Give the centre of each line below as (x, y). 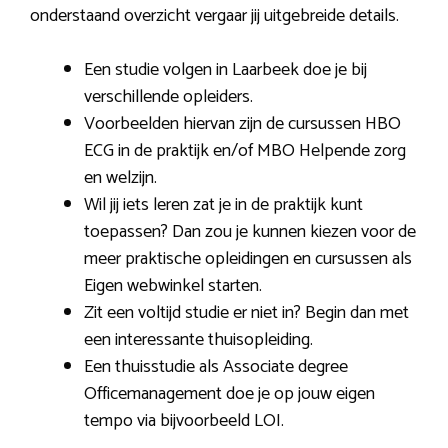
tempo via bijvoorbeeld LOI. (184, 420)
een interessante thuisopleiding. (198, 339)
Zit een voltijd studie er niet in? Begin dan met (246, 312)
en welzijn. (120, 177)
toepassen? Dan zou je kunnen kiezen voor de (250, 231)
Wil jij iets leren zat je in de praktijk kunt (223, 204)
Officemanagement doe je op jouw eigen (229, 393)
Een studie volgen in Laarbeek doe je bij (225, 69)
